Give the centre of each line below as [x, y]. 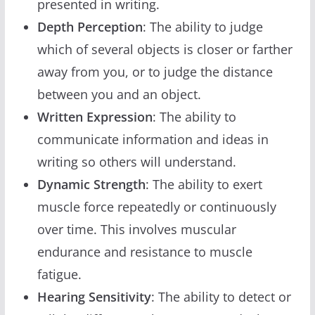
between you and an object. [119, 94]
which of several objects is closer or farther [165, 49]
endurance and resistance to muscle [144, 251]
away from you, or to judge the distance [155, 71]
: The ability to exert [204, 184]
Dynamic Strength [91, 184]
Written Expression [95, 116]
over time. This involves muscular [136, 229]
